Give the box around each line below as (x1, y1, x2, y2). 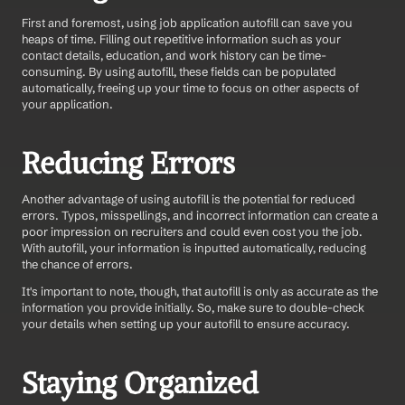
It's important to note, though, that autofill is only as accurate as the (22, 283, 378, 298)
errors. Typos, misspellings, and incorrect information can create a (22, 207, 378, 222)
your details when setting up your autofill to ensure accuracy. (22, 316, 350, 331)
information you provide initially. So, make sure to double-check (22, 299, 364, 315)
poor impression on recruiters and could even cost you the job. (22, 223, 363, 239)
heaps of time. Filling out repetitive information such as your (22, 31, 341, 46)
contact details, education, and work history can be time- (22, 47, 326, 62)
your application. (22, 96, 113, 111)
